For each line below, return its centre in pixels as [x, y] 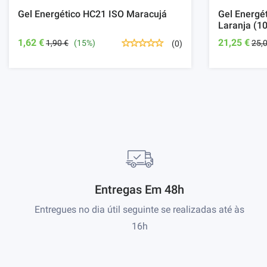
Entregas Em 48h [139, 190]
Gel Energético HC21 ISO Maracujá [92, 14]
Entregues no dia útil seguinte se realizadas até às [139, 210]
